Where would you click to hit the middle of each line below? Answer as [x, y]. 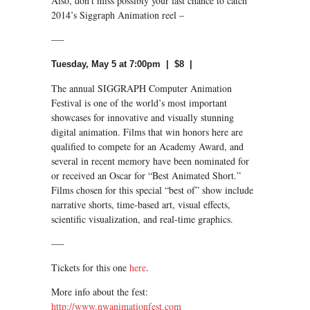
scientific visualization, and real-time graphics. [142, 219]
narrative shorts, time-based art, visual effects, [141, 204]
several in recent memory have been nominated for [150, 161]
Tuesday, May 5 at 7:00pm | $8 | [122, 64]
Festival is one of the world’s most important [139, 102]
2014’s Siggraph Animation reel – [118, 15]
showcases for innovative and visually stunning [143, 117]
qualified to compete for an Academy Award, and [147, 146]
